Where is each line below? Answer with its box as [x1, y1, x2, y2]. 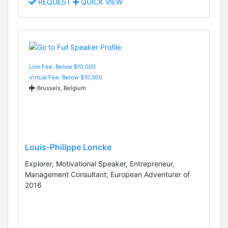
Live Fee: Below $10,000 [29, 63, 96, 70]
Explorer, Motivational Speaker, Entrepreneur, [25, 159, 175, 168]
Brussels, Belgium [36, 84, 86, 92]
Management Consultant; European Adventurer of [25, 169, 190, 179]
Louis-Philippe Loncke [25, 141, 111, 152]
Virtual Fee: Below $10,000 [29, 73, 102, 81]
